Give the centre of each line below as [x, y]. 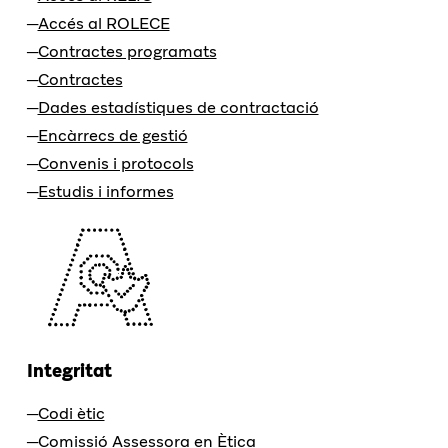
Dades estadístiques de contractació [178, 107]
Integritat [69, 370]
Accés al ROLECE [103, 23]
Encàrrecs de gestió [112, 135]
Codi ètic [71, 413]
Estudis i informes [105, 191]
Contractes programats [127, 51]
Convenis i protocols [115, 163]
